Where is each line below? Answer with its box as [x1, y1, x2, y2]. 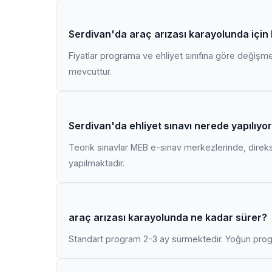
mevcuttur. [69, 66, 112, 76]
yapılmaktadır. [69, 158, 124, 168]
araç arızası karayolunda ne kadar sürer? [69, 211, 267, 223]
